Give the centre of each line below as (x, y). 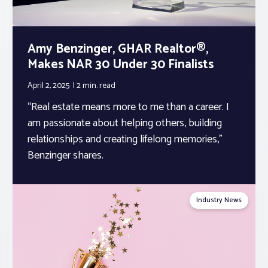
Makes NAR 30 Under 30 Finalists (121, 64)
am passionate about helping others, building (125, 123)
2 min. (88, 86)
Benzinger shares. (66, 155)
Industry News (219, 200)
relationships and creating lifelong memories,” (125, 139)
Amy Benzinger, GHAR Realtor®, (118, 49)
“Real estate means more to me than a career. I (128, 107)
